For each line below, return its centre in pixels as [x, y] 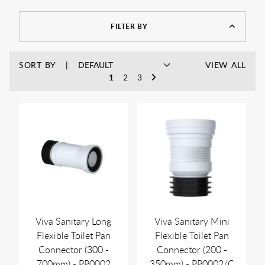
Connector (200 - [192, 250]
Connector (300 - [73, 250]
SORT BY [38, 65]
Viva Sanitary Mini [192, 222]
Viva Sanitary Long [73, 222]
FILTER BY [129, 27]
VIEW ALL [226, 65]
